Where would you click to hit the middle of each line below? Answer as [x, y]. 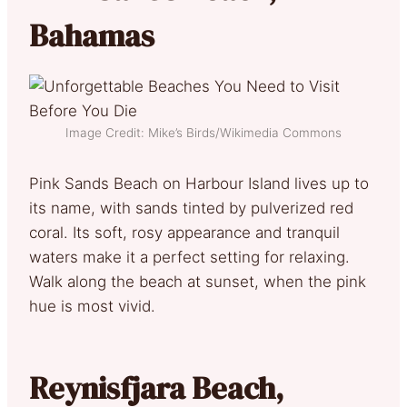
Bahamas [92, 35]
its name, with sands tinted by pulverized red [191, 208]
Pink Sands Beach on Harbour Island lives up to [199, 183]
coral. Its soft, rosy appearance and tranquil [184, 232]
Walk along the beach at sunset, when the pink [198, 281]
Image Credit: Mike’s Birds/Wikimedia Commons [203, 132]
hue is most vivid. [92, 306]
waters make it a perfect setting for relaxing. [189, 257]
